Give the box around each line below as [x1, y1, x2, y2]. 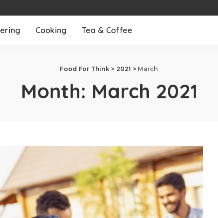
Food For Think [60, 65, 109, 73]
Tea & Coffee [81, 25, 133, 35]
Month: [20, 79, 91, 103]
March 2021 [91, 79, 198, 103]
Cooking [35, 25, 67, 35]
